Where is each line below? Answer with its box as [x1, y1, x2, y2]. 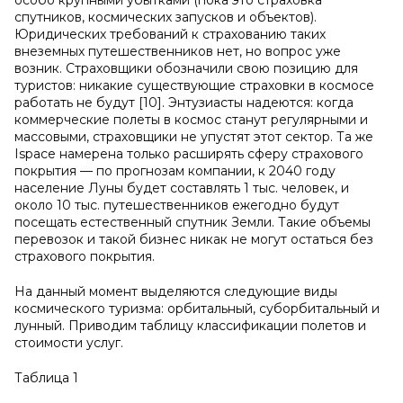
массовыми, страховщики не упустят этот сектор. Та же [14, 129, 373, 145]
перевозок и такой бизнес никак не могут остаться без [14, 231, 373, 247]
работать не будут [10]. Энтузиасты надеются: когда [14, 94, 354, 111]
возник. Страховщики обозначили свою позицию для [14, 60, 358, 76]
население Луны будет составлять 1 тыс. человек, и [14, 180, 349, 196]
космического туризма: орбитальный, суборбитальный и [14, 300, 380, 317]
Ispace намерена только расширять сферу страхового [14, 146, 363, 162]
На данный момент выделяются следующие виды [14, 283, 337, 300]
